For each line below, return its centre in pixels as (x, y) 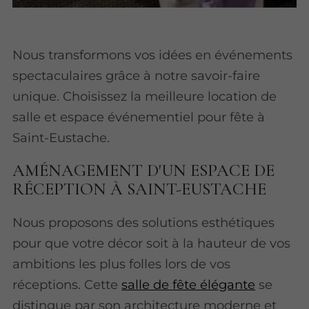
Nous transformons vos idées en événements (153, 55)
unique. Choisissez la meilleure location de (145, 97)
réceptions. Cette (67, 285)
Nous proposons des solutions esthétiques (144, 223)
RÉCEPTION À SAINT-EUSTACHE (140, 189)
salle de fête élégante (189, 285)
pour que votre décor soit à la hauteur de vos (152, 243)
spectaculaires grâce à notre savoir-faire (137, 76)
